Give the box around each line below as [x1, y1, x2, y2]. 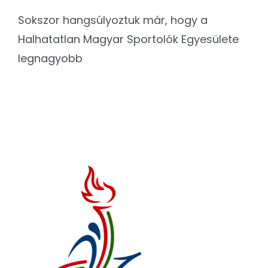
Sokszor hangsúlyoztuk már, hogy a [18, 13, 208, 28]
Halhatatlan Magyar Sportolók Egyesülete [18, 32, 239, 47]
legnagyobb [18, 51, 83, 66]
